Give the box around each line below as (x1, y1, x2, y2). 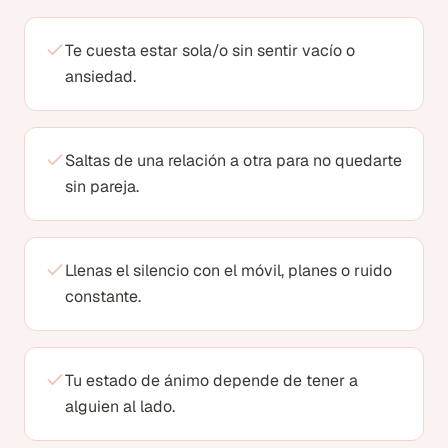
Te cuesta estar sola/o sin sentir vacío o (65, 39, 355, 61)
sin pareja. (65, 175, 139, 197)
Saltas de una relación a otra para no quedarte (65, 149, 402, 171)
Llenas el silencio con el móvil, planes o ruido (65, 259, 392, 281)
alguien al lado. (65, 395, 175, 417)
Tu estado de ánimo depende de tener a (65, 369, 358, 391)
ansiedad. (65, 65, 136, 87)
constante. (65, 285, 141, 307)
